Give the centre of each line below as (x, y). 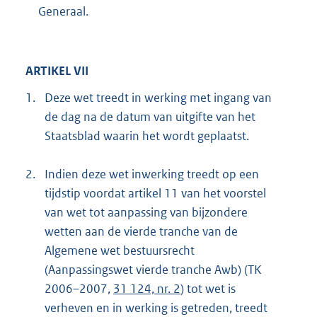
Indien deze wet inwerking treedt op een (152, 174)
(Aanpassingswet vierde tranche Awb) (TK (153, 269)
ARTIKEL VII (57, 71)
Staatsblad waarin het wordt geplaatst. (147, 136)
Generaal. (63, 11)
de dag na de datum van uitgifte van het (150, 116)
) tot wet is (208, 288)
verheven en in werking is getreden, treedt (156, 307)
